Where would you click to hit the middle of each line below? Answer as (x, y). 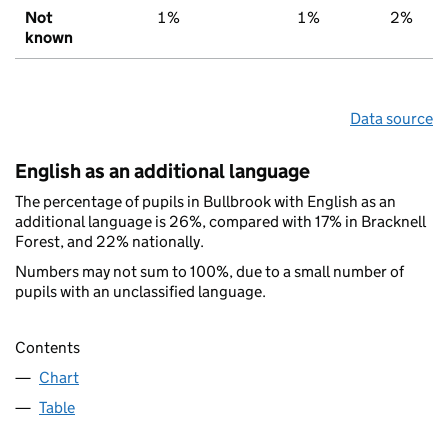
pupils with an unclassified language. (140, 291)
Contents (47, 348)
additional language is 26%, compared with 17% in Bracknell (220, 221)
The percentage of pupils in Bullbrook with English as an (205, 201)
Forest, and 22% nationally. (109, 241)
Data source (391, 118)
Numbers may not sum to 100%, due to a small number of (209, 271)
